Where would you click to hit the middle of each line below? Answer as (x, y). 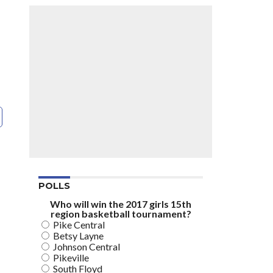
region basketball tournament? (121, 214)
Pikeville (71, 257)
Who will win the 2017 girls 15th (121, 204)
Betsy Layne (78, 236)
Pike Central (79, 225)
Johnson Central (87, 246)
